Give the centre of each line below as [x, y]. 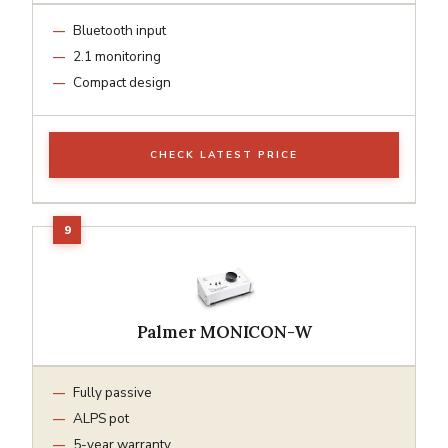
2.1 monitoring [117, 56]
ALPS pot [101, 418]
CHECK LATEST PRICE [224, 154]
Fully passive [112, 392]
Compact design [122, 82]
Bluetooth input [119, 30]
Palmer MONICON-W [224, 331]
